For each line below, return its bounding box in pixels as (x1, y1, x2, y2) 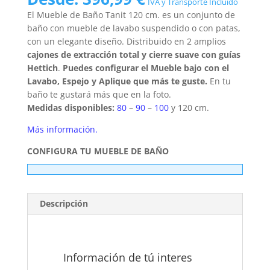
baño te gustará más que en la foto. (27, 89, 171, 101)
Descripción (39, 198, 88, 210)
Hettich (27, 62, 58, 74)
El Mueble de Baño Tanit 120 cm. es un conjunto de (27, 9, 235, 21)
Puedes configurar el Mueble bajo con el (62, 62, 229, 74)
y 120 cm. (168, 102, 209, 114)
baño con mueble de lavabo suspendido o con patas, (27, 22, 240, 34)
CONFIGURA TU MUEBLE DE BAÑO (27, 145, 169, 157)
